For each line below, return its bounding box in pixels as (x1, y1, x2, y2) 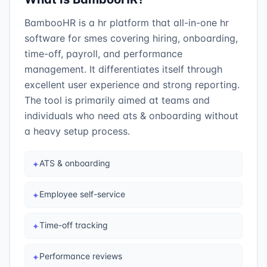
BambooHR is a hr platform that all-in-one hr (24, 17, 229, 29)
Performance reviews (39, 251, 122, 261)
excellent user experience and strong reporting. (24, 79, 240, 91)
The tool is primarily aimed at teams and (24, 94, 210, 106)
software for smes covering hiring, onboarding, (24, 32, 238, 44)
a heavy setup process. (24, 125, 130, 137)
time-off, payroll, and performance (24, 48, 182, 60)
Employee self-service (39, 189, 125, 199)
